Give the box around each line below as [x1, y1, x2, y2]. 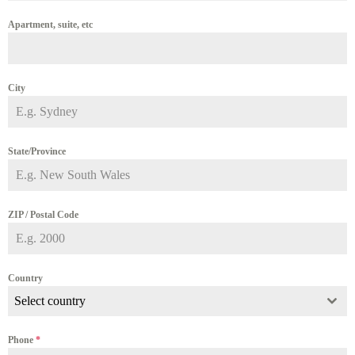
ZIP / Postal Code [8, 209, 78, 220]
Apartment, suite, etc [8, 19, 93, 30]
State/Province [8, 146, 66, 157]
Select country [14, 294, 86, 307]
